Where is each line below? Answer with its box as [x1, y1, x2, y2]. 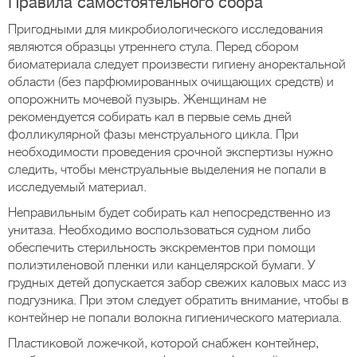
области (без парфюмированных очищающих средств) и [8, 75, 334, 89]
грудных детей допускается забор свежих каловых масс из [8, 276, 347, 290]
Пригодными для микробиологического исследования [8, 22, 323, 37]
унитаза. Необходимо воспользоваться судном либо [8, 223, 311, 237]
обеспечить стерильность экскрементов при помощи [8, 241, 316, 255]
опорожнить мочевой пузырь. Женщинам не [8, 92, 266, 107]
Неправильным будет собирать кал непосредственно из [8, 206, 331, 220]
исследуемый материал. [8, 180, 147, 194]
